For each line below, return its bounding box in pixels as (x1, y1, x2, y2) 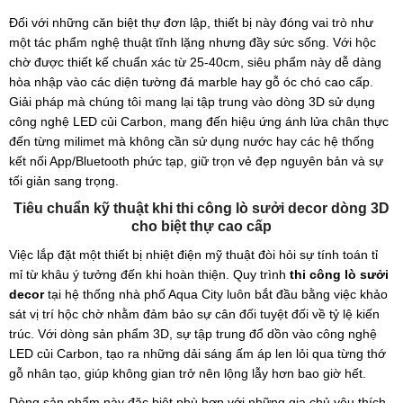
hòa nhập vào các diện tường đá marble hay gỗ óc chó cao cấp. (9, 74, 373, 89)
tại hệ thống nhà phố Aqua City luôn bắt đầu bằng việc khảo (44, 286, 388, 301)
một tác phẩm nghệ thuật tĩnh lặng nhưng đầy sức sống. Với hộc (9, 34, 376, 49)
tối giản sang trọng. (9, 173, 119, 188)
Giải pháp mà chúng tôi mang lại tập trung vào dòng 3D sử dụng (9, 94, 375, 109)
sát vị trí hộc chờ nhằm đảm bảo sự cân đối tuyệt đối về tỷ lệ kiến (9, 306, 380, 321)
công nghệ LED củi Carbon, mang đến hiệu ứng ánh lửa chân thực (9, 113, 389, 129)
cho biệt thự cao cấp (131, 218, 272, 234)
